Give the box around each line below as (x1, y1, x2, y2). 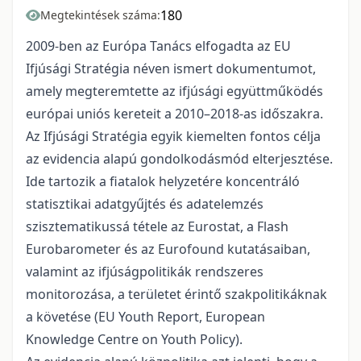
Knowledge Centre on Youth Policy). (26, 330, 243, 349)
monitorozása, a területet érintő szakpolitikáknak (26, 285, 327, 304)
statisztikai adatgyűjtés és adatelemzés (26, 195, 263, 214)
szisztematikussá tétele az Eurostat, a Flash (26, 218, 288, 236)
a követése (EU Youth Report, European (26, 308, 265, 326)
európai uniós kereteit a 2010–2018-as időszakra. (26, 105, 323, 123)
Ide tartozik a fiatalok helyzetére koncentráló (26, 172, 300, 191)
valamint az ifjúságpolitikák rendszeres (26, 263, 263, 281)
